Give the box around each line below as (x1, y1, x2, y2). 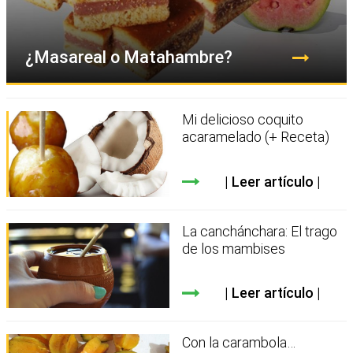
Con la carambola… (182, 334, 296, 351)
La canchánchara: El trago (182, 222, 338, 240)
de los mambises (182, 240, 286, 257)
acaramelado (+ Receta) (182, 128, 330, 146)
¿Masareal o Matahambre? (25, 47, 232, 68)
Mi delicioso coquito (182, 111, 304, 128)
